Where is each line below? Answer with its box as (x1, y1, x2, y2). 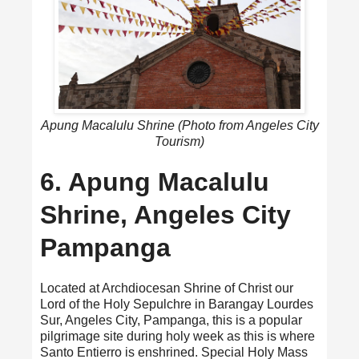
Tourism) (155, 135, 204, 149)
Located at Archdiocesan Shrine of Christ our (40, 281, 293, 296)
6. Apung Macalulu (40, 167, 269, 197)
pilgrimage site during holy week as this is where (40, 329, 315, 344)
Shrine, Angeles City (40, 200, 291, 230)
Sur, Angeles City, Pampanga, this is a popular (40, 313, 302, 328)
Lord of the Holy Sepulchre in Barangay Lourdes (40, 297, 313, 312)
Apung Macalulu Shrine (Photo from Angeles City (40, 119, 319, 133)
